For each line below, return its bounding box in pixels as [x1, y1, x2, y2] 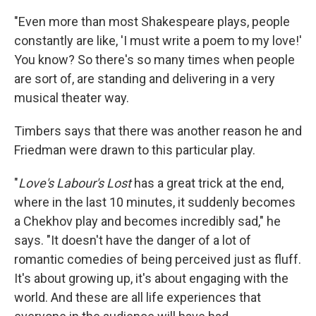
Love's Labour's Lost [18, 176, 131, 191]
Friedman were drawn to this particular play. [14, 142, 255, 158]
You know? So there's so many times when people [14, 52, 295, 68]
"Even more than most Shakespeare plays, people [14, 14, 290, 30]
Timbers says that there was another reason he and [14, 123, 302, 139]
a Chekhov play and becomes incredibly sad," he [14, 214, 281, 229]
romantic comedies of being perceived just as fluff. [14, 252, 301, 267]
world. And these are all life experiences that [14, 290, 261, 305]
